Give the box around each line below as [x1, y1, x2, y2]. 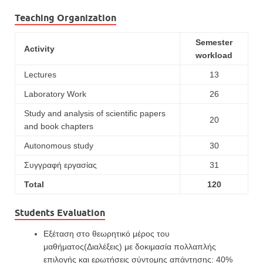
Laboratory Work [24, 89, 86, 99]
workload [195, 50, 232, 60]
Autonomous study [24, 141, 93, 151]
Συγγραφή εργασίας [24, 160, 97, 170]
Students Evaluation [15, 207, 105, 219]
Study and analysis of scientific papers [24, 109, 166, 119]
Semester [195, 38, 232, 48]
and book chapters [24, 122, 93, 131]
